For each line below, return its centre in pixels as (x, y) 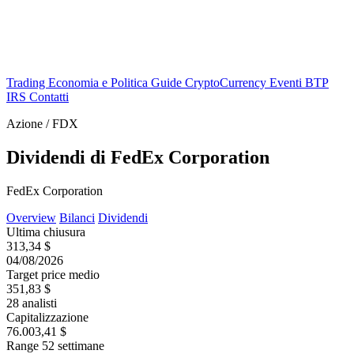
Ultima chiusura (46, 232)
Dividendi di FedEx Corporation (138, 157)
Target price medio (53, 274)
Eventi (287, 83)
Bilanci (77, 217)
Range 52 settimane (55, 345)
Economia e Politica (100, 83)
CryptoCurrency (227, 83)
